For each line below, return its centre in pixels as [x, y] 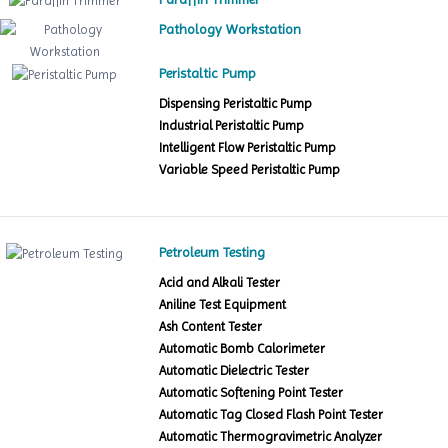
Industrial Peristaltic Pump [232, 126]
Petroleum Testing [212, 252]
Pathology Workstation [230, 29]
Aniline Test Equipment [223, 305]
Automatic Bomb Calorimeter [242, 349]
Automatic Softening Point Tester [251, 393]
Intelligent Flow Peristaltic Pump [248, 148]
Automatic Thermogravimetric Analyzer [271, 437]
